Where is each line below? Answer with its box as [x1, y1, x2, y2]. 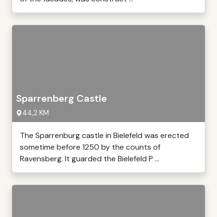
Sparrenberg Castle [16, 92, 107, 105]
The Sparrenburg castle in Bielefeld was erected [20, 130, 189, 140]
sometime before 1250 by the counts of [20, 142, 160, 152]
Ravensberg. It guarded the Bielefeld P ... [20, 154, 159, 164]
